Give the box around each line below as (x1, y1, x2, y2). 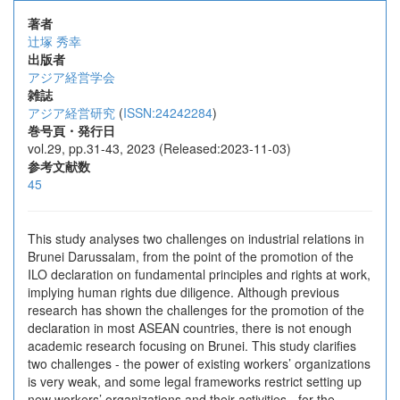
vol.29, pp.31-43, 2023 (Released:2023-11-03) (28, 139, 291, 157)
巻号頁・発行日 (28, 121, 115, 139)
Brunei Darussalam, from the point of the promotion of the (28, 247, 354, 265)
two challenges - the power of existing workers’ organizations (28, 354, 371, 372)
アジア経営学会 (28, 68, 115, 86)
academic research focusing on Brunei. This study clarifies (28, 337, 356, 354)
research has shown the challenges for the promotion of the (28, 301, 364, 319)
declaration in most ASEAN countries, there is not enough (28, 319, 352, 337)
